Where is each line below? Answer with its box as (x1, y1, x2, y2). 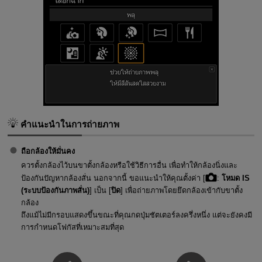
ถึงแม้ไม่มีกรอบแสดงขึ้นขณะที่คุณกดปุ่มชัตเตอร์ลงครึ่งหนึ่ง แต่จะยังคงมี (20, 210, 252, 219)
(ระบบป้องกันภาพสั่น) (20, 185, 89, 195)
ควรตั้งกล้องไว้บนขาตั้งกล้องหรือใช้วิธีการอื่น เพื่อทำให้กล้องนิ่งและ (20, 160, 237, 170)
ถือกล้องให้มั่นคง (20, 147, 75, 156)
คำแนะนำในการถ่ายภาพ (18, 119, 119, 129)
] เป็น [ (89, 185, 111, 195)
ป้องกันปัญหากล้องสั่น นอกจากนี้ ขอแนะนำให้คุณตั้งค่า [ (20, 173, 205, 182)
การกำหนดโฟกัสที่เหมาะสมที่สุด (20, 222, 124, 232)
